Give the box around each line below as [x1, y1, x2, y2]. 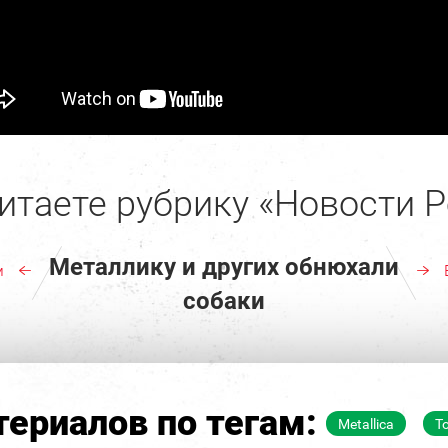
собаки [182, 286, 265, 315]
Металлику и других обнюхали [48, 252, 399, 281]
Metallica [338, 415, 394, 432]
